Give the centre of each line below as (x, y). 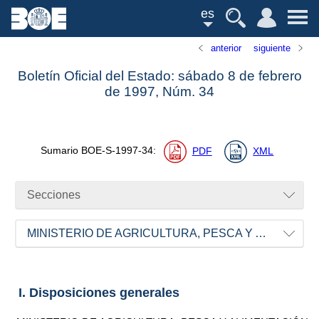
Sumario (61, 151)
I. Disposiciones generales (99, 292)
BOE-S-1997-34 (117, 151)
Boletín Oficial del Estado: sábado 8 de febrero (159, 76)
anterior (226, 48)
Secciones (54, 195)
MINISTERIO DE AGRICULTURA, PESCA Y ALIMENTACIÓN (261, 234)
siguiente (272, 48)
